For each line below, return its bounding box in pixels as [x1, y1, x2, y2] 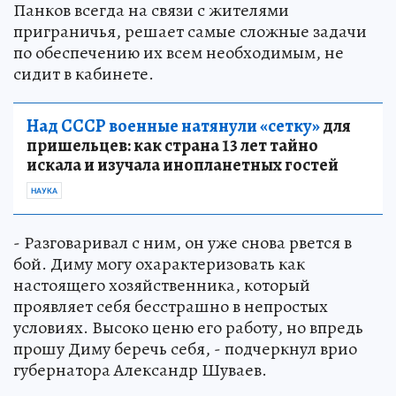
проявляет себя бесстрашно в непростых [13, 294, 328, 319]
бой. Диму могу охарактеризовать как [13, 252, 305, 277]
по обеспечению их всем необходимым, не [13, 41, 344, 65]
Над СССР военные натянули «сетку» [27, 114, 320, 139]
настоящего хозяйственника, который [13, 273, 310, 298]
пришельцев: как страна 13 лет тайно [27, 133, 318, 158]
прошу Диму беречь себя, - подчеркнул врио [13, 337, 357, 362]
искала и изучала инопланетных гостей [27, 153, 339, 178]
